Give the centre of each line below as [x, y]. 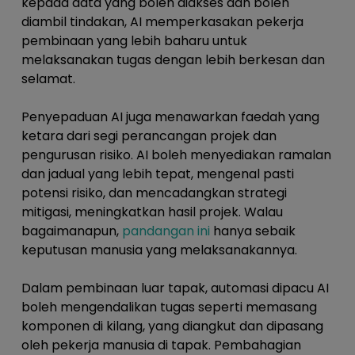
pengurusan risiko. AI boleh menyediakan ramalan [176, 155]
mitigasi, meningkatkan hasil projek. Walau [152, 212]
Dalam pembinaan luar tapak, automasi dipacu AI [175, 288]
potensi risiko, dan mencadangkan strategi [154, 193]
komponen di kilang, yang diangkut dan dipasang [172, 326]
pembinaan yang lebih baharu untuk [134, 41]
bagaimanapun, [71, 231]
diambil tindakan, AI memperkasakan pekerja [162, 22]
